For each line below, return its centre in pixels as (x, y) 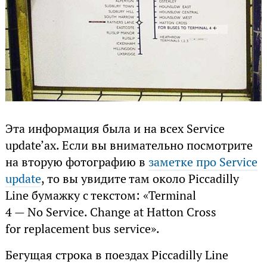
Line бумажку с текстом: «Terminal (100, 195)
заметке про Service (203, 162)
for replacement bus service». (82, 229)
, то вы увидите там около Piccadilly (140, 178)
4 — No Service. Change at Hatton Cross (111, 212)
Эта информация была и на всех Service (115, 128)
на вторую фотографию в (77, 162)
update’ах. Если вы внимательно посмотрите (129, 145)
